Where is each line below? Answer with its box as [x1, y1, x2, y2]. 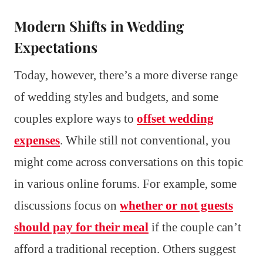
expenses [14, 133, 60, 147]
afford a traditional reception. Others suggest [14, 241, 236, 256]
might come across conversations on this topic [14, 154, 243, 169]
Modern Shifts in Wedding [14, 16, 184, 35]
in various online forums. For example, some [14, 176, 237, 191]
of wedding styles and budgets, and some [14, 89, 218, 104]
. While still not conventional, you [60, 133, 231, 147]
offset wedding [137, 111, 214, 126]
